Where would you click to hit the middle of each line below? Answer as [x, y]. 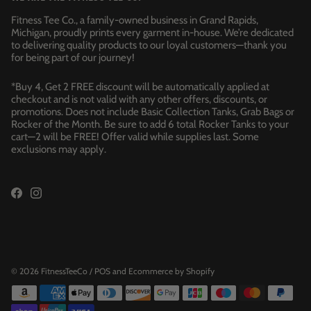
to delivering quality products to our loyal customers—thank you [149, 45]
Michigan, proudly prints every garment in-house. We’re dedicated [152, 33]
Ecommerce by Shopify [171, 271]
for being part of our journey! [73, 58]
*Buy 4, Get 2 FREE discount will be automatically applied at [140, 87]
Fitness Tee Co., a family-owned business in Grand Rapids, [135, 20]
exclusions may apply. [59, 149]
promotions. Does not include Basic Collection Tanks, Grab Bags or [153, 112]
